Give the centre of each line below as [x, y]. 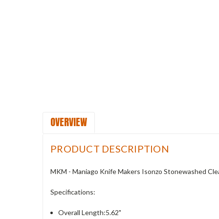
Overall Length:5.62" [90, 212]
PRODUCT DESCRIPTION [110, 148]
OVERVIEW [69, 122]
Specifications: [73, 192]
